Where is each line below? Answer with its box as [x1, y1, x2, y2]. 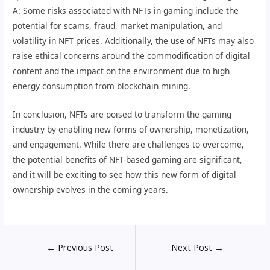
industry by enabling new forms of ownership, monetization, [13, 124, 250, 136]
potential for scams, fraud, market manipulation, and [13, 20, 222, 32]
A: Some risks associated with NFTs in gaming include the [13, 5, 239, 17]
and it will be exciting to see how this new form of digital [13, 169, 237, 181]
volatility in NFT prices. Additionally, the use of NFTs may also [13, 35, 254, 47]
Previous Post [55, 241, 113, 254]
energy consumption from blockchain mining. [13, 80, 191, 92]
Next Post [171, 241, 215, 254]
